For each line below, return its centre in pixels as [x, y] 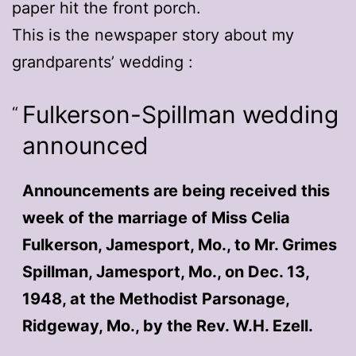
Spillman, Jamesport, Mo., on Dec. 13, [165, 271]
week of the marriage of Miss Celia [156, 217]
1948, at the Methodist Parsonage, [155, 298]
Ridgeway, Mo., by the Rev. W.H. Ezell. [167, 325]
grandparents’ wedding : [103, 62]
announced [85, 145]
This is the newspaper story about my [153, 35]
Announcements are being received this [176, 190]
